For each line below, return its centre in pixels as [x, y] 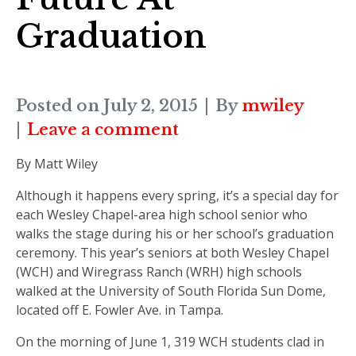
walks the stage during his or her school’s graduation [175, 233]
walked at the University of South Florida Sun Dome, [171, 290]
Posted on [60, 105]
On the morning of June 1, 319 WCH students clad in [170, 341]
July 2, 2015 [151, 105]
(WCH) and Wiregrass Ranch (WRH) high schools [159, 271]
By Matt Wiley [57, 163]
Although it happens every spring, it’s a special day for [177, 195]
